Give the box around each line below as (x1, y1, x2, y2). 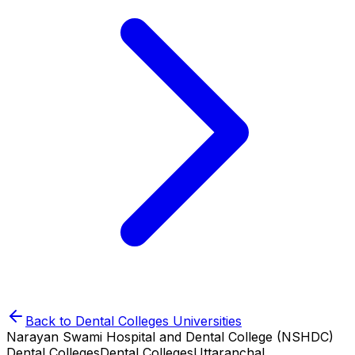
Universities (169, 313, 242, 329)
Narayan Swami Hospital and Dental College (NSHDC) (6, 329, 334, 345)
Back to (25, 313, 75, 329)
